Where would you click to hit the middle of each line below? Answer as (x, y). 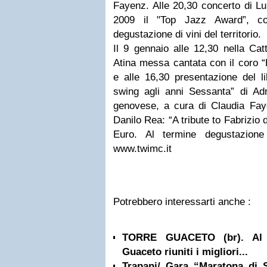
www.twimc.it (142, 149)
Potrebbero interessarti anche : (182, 202)
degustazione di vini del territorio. (187, 34)
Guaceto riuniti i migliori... (185, 252)
